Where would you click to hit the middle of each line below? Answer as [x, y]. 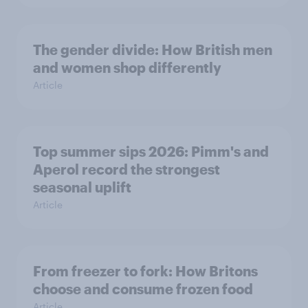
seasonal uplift [82, 187]
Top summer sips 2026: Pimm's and [151, 151]
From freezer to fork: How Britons [145, 271]
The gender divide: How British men [153, 49]
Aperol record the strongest [126, 169]
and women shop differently [127, 67]
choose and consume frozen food [143, 288]
